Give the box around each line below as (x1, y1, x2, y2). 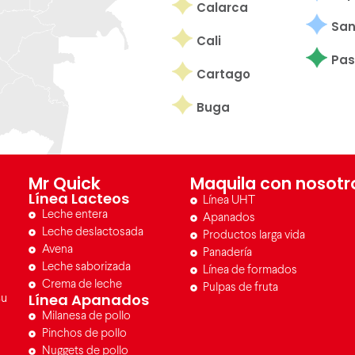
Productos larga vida (202, 230, 305, 242)
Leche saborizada (41, 261, 131, 273)
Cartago (197, 65, 251, 82)
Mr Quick (29, 172, 101, 196)
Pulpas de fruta (202, 282, 278, 294)
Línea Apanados (29, 290, 150, 311)
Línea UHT (202, 195, 255, 207)
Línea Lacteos (29, 189, 130, 209)
